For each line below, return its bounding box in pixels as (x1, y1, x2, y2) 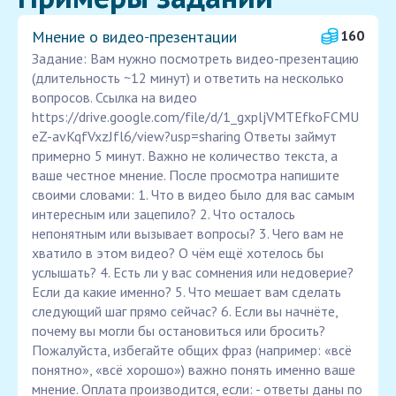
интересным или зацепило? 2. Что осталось (32, 205, 295, 224)
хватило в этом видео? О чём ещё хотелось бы (32, 244, 324, 263)
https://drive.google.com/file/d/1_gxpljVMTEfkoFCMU (32, 108, 359, 126)
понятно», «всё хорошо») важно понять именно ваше (32, 361, 355, 379)
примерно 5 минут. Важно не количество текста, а (32, 147, 338, 165)
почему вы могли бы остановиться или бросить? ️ (32, 322, 329, 340)
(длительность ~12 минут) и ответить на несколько (32, 69, 344, 88)
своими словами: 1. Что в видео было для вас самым (32, 186, 354, 204)
